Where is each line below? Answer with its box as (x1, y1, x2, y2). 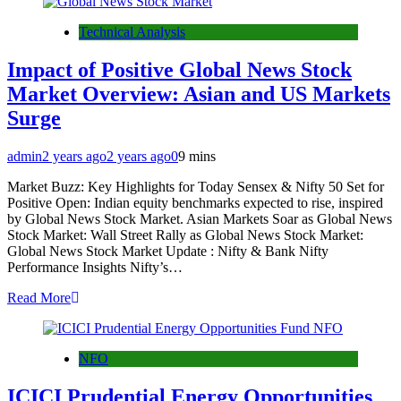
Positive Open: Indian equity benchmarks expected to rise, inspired (7, 195, 383, 210)
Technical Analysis (79, 24, 185, 40)
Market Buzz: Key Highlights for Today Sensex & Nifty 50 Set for (7, 179, 384, 194)
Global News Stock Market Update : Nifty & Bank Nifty (7, 243, 328, 259)
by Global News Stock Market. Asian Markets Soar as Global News (7, 211, 392, 226)
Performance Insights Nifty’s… (7, 260, 183, 275)
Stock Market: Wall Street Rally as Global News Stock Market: (7, 227, 363, 243)
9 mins (178, 149, 216, 164)
